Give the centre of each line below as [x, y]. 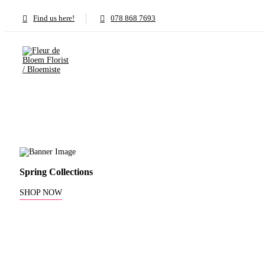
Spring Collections [56, 172]
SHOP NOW [41, 192]
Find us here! [54, 18]
